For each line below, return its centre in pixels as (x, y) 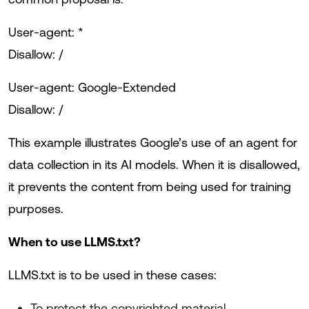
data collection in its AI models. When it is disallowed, (154, 165)
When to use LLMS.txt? (74, 242)
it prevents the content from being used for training (150, 187)
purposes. (36, 209)
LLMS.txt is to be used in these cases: (112, 275)
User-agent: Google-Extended (92, 87)
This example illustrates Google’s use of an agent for (153, 142)
